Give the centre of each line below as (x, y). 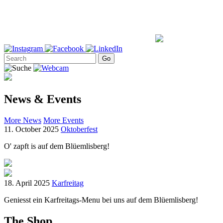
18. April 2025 (28, 183)
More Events (63, 120)
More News (23, 120)
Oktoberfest (79, 129)
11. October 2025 (32, 129)
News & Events (43, 99)
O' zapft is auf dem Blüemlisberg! (57, 146)
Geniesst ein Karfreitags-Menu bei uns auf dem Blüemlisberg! (101, 200)
